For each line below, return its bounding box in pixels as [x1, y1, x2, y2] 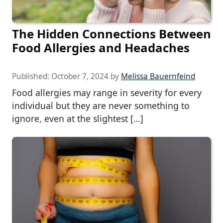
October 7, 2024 [51, 71, 109, 82]
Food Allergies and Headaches [12, 39, 190, 56]
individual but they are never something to [12, 100, 190, 112]
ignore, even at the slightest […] [12, 112, 143, 125]
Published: [12, 71, 51, 82]
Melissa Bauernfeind [121, 71, 195, 82]
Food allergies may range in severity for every [12, 87, 202, 99]
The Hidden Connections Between [12, 25, 211, 42]
